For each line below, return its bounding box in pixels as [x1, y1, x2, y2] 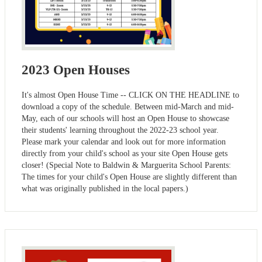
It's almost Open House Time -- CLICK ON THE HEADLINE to [22, 91, 239, 100]
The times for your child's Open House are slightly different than [22, 173, 237, 182]
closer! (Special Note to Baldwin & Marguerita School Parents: [22, 161, 231, 170]
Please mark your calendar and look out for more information [22, 137, 226, 147]
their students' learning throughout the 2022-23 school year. [22, 126, 219, 135]
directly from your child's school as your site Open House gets [22, 149, 227, 158]
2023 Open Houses [22, 62, 130, 77]
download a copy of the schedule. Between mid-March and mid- [22, 102, 234, 112]
